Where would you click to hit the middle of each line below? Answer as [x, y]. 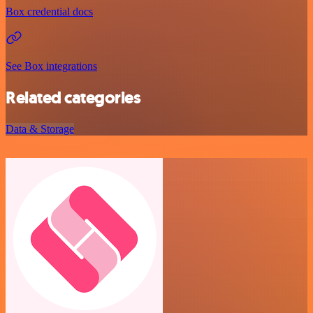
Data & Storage [40, 129]
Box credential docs [49, 12]
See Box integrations [51, 66]
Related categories [73, 98]
